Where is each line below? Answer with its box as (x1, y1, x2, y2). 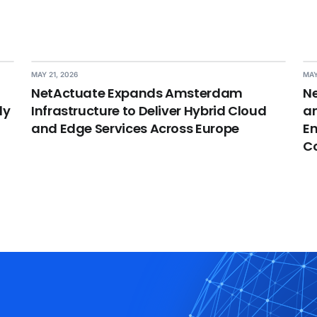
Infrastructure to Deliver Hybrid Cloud (31, 102, 267, 120)
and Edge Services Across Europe (31, 120, 239, 137)
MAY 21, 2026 (31, 70, 79, 79)
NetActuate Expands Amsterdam (31, 84, 243, 102)
